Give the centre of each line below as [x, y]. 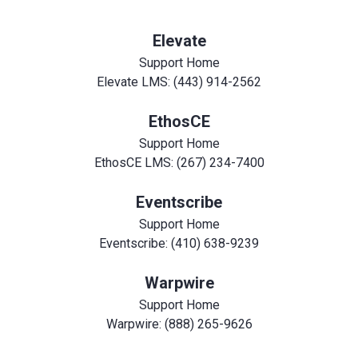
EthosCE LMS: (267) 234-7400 [179, 162]
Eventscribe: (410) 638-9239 [179, 243]
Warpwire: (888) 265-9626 [179, 324]
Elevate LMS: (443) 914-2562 [179, 82]
